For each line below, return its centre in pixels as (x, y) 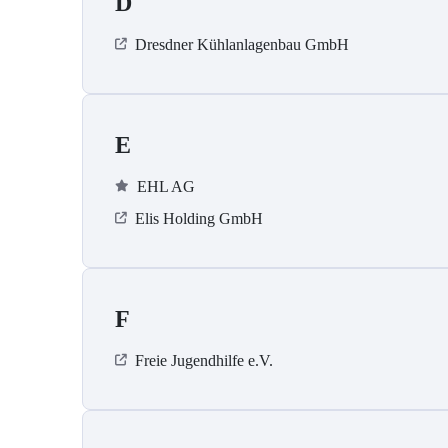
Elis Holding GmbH (199, 219)
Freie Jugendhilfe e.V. (204, 361)
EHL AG (166, 187)
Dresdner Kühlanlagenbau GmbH (242, 45)
